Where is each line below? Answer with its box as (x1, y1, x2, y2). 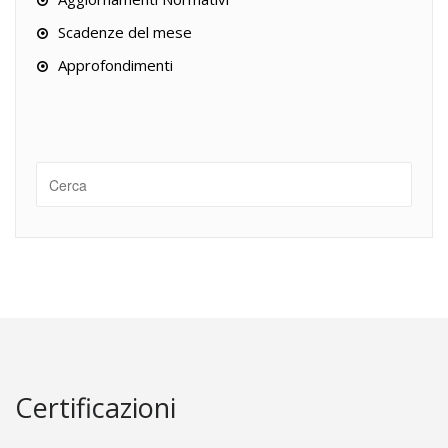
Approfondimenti (58, 55, 173, 75)
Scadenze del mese (58, 22, 192, 42)
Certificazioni (15, 389, 176, 426)
